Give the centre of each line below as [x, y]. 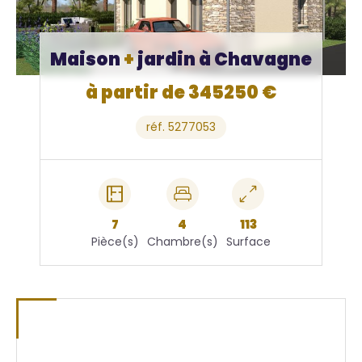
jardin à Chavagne [223, 59]
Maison [86, 59]
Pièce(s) [115, 241]
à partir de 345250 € [181, 92]
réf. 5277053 [181, 126]
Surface [248, 241]
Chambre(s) [182, 241]
